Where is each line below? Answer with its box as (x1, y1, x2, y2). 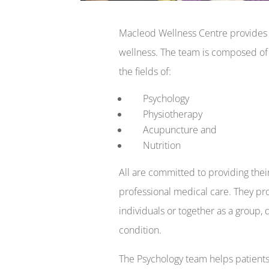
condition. (118, 223, 162, 237)
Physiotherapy (128, 107, 202, 121)
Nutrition (128, 138, 181, 152)
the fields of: (118, 64, 171, 78)
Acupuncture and (128, 122, 217, 136)
